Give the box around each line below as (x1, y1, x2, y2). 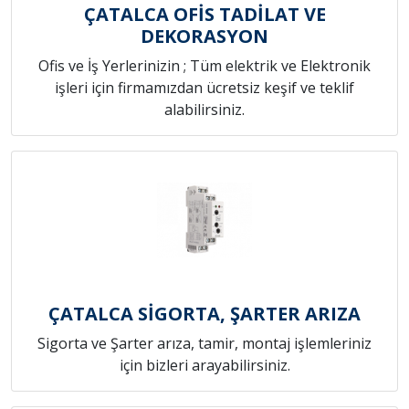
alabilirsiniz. (164, 99, 245, 120)
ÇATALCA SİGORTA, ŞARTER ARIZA (48, 300, 361, 326)
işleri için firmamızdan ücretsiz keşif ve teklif (55, 77, 354, 98)
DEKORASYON (141, 23, 268, 48)
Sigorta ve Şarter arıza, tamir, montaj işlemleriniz (37, 332, 372, 353)
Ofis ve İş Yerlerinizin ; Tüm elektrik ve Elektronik (38, 55, 371, 76)
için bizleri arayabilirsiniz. (119, 354, 290, 375)
